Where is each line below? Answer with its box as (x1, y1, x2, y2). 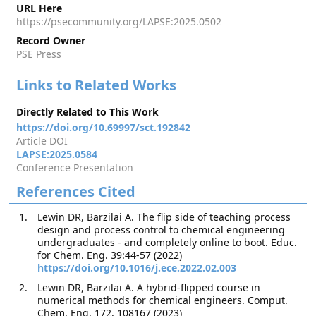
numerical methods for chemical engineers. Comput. (37, 293, 288, 307)
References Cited (16, 182, 136, 201)
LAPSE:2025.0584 (16, 147, 98, 161)
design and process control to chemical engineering (37, 223, 286, 236)
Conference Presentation (16, 161, 134, 174)
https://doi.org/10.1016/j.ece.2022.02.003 (37, 261, 237, 274)
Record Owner (16, 34, 86, 47)
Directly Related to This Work (16, 105, 159, 119)
